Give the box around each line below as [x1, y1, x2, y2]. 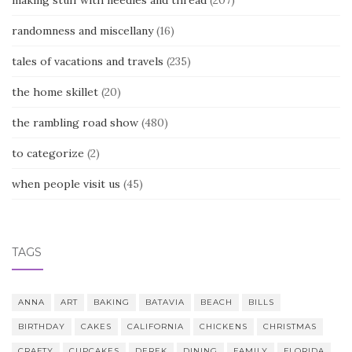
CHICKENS [200, 321, 247, 332]
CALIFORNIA [127, 321, 184, 332]
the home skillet [12, 85, 98, 100]
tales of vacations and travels [12, 54, 163, 69]
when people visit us [12, 177, 120, 192]
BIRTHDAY [18, 321, 65, 332]
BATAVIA [145, 297, 185, 308]
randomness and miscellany [12, 24, 153, 38]
